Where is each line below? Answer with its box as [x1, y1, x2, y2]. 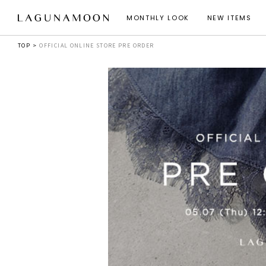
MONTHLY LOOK [126, 13, 189, 23]
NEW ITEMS [207, 13, 252, 23]
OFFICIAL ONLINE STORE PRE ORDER [39, 42, 154, 49]
